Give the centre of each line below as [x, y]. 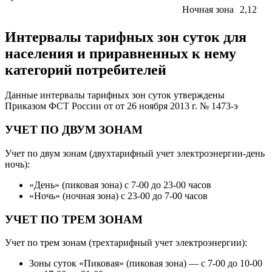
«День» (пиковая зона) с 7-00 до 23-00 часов [120, 185]
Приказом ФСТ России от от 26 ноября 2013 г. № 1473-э [121, 106]
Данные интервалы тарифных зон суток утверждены [115, 95]
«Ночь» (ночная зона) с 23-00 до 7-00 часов [118, 195]
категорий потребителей [86, 70]
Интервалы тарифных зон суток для [126, 37]
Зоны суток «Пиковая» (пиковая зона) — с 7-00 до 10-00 [146, 263]
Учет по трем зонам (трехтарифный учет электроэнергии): [126, 243]
